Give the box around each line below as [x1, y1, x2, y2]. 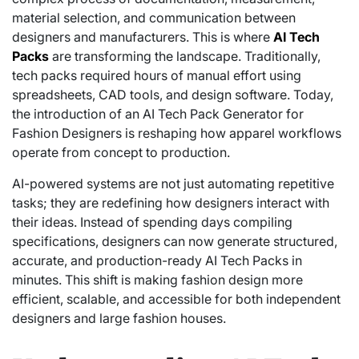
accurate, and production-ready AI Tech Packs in [12, 252, 302, 268]
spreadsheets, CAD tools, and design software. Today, [12, 86, 333, 103]
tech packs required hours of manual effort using [12, 67, 301, 83]
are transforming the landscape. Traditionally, [49, 47, 321, 64]
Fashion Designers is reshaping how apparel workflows [12, 124, 341, 141]
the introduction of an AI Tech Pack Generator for [12, 105, 304, 122]
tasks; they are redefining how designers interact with [12, 194, 329, 211]
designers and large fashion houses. [12, 309, 226, 326]
